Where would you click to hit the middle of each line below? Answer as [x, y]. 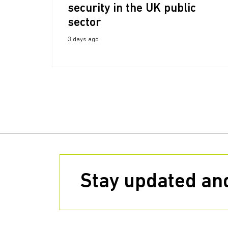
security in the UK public [132, 9]
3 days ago [83, 39]
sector [84, 23]
